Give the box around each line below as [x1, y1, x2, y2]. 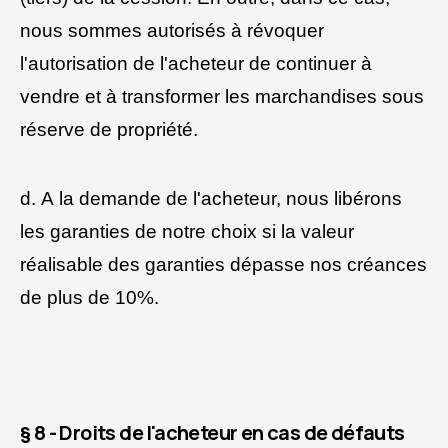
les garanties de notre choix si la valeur [20, 220, 354, 242]
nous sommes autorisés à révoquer [20, 20, 324, 42]
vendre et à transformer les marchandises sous [20, 86, 424, 108]
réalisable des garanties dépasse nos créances [20, 253, 427, 275]
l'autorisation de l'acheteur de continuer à [20, 53, 372, 75]
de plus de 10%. [20, 286, 159, 308]
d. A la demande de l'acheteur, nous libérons [20, 187, 402, 209]
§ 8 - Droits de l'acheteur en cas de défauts [20, 418, 405, 446]
